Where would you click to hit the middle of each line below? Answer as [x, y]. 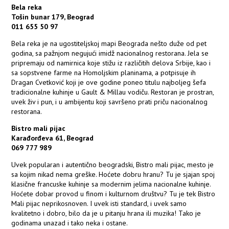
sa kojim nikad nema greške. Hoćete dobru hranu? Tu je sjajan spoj [113, 175]
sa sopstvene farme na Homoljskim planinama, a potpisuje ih [104, 73]
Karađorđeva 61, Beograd [53, 138]
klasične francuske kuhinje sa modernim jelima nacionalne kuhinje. [111, 184]
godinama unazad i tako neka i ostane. [70, 223]
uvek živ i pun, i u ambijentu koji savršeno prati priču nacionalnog [110, 102]
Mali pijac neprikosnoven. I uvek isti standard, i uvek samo [99, 204]
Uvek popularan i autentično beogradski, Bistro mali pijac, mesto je [113, 165]
